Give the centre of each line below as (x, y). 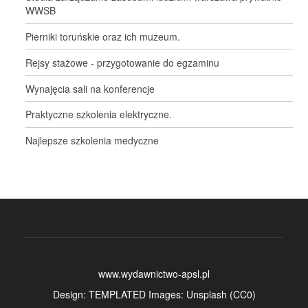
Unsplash (206, 294)
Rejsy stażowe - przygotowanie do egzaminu (123, 62)
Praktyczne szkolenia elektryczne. (99, 114)
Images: (166, 294)
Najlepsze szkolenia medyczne (92, 141)
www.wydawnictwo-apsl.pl (154, 273)
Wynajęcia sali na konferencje (90, 88)
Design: (70, 294)
